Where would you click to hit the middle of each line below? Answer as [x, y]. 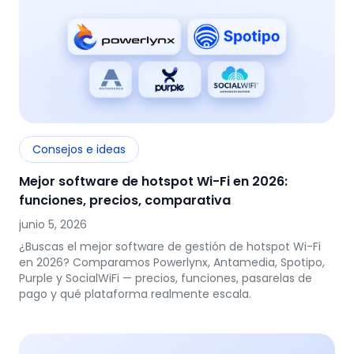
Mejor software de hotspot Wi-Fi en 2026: [153, 181]
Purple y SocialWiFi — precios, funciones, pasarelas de [166, 278]
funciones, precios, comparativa [125, 200]
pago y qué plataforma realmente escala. [135, 294]
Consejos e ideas [79, 149]
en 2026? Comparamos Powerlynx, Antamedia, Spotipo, [172, 262]
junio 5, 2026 [53, 224]
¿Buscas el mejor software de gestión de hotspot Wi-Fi [170, 247]
